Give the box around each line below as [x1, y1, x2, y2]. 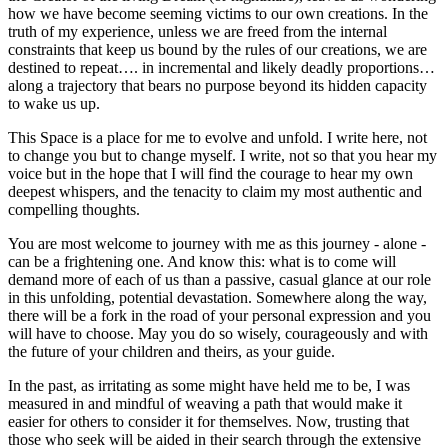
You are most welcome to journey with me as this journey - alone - [8, 235, 426, 253]
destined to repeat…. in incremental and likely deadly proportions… [8, 59, 435, 77]
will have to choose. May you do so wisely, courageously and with [8, 325, 428, 343]
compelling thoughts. [8, 201, 140, 219]
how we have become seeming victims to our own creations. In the [8, 5, 428, 23]
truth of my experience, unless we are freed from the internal [8, 23, 387, 41]
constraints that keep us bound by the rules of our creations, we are [8, 41, 427, 59]
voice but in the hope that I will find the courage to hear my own [8, 165, 413, 183]
